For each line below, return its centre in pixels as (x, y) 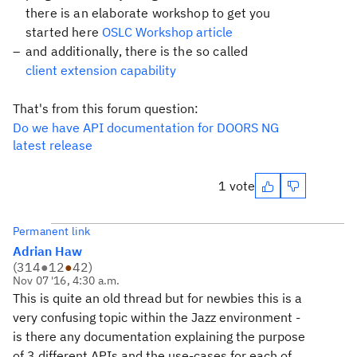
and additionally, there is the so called (137, 51)
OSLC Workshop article (168, 32)
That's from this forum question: (106, 108)
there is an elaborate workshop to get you (148, 13)
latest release (53, 145)
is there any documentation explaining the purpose (159, 336)
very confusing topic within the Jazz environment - (157, 317)
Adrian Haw (47, 251)
